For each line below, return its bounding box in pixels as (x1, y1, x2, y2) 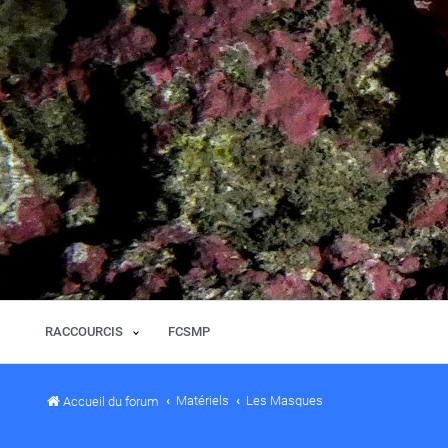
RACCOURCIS (45, 324, 123, 339)
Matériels (176, 393, 229, 408)
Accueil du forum (63, 394, 159, 409)
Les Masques (246, 393, 323, 408)
